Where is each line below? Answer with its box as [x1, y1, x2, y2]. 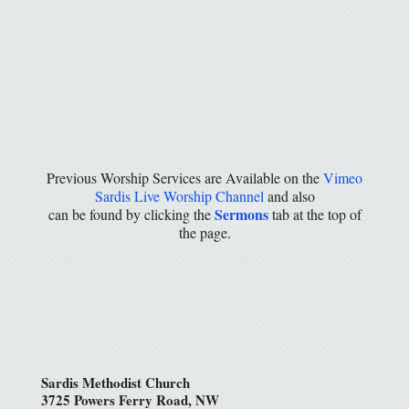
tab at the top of [267, 204, 362, 225]
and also [263, 186, 315, 206]
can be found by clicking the [47, 204, 215, 225]
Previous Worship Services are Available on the [47, 168, 323, 188]
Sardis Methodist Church [41, 372, 190, 393]
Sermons [214, 204, 268, 225]
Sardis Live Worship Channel [94, 186, 264, 206]
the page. [178, 223, 231, 243]
